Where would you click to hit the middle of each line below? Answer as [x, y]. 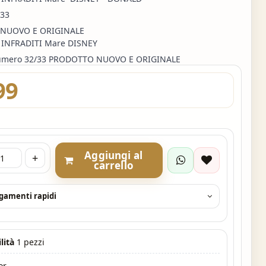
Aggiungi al [114, 155]
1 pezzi [31, 242]
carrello [113, 165]
